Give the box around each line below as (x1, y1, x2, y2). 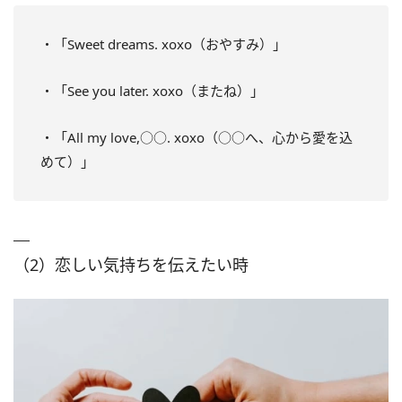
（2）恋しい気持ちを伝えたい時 (13, 254, 249, 276)
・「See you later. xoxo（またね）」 (40, 82, 264, 100)
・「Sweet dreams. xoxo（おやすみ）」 (40, 35, 286, 54)
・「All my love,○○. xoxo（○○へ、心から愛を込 (40, 128, 353, 147)
